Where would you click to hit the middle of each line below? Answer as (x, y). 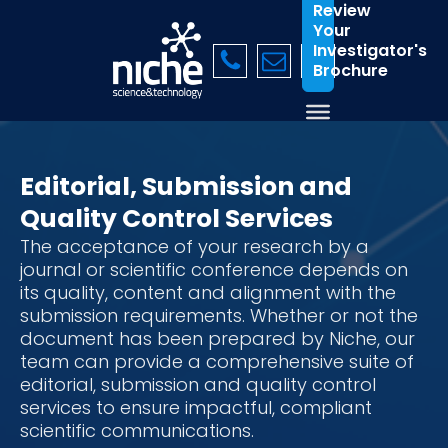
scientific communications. (137, 431)
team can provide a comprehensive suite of (217, 362)
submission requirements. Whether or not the (219, 316)
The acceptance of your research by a (194, 247)
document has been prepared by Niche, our (217, 339)
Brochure (350, 70)
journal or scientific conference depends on (214, 270)
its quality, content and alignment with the (208, 293)
